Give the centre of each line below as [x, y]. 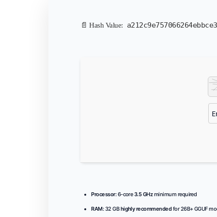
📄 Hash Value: [102, 25]
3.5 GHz [143, 194]
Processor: [104, 194]
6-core [125, 194]
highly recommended [146, 209]
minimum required [175, 194]
